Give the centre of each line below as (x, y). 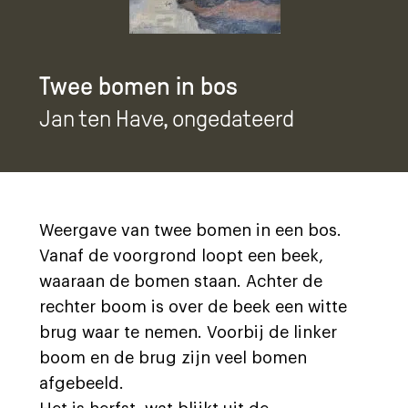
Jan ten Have (101, 119)
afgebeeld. (82, 383)
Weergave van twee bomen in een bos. (190, 230)
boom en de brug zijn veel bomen (173, 358)
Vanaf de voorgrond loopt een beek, (181, 256)
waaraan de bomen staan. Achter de (181, 281)
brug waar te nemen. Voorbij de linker (188, 332)
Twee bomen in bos (138, 86)
